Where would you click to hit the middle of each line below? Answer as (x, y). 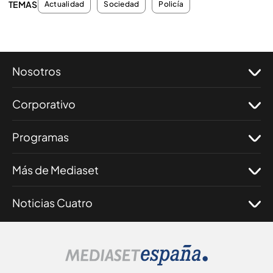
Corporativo (44, 104)
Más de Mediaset (55, 170)
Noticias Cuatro (52, 203)
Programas (41, 137)
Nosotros (37, 71)
